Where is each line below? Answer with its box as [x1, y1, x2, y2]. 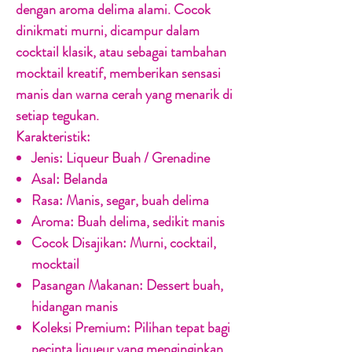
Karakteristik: [16, 126, 90, 148]
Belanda [60, 169, 108, 190]
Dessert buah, [143, 275, 223, 296]
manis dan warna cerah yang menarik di [16, 84, 233, 105]
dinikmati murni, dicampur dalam [16, 20, 200, 42]
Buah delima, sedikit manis [74, 211, 225, 233]
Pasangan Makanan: [31, 275, 143, 296]
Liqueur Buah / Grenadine [63, 148, 210, 169]
